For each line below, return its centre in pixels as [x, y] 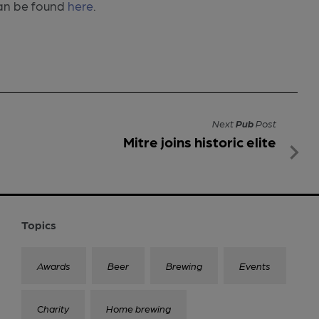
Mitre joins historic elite [200, 141]
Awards [54, 265]
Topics [39, 224]
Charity [53, 308]
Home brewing [138, 308]
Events [255, 265]
